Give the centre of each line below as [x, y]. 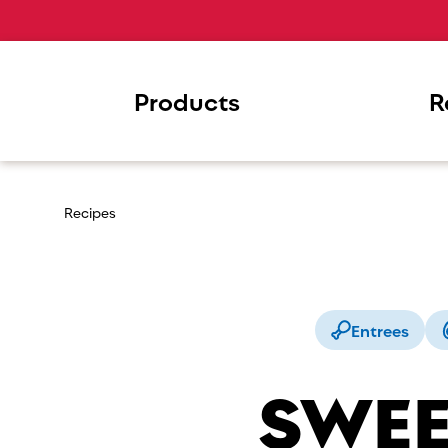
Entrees [380, 330]
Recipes [90, 211]
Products [186, 100]
